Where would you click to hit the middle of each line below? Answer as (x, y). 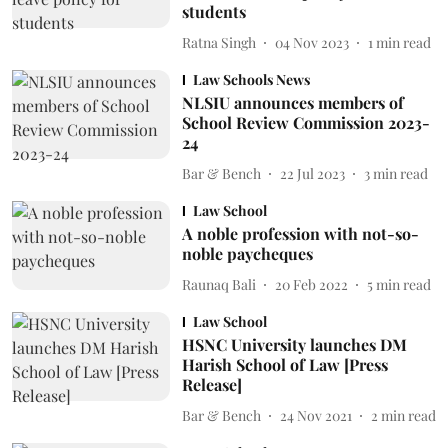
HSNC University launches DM (294, 344)
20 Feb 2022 (311, 284)
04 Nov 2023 (311, 42)
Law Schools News (251, 79)
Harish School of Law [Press (284, 364)
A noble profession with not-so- (300, 233)
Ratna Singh (218, 42)
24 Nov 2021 (315, 415)
